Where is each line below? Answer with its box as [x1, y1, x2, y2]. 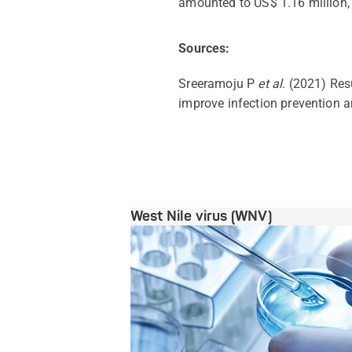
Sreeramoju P [178, 76, 258, 92]
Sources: [178, 41, 230, 57]
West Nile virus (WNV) [130, 207, 272, 225]
